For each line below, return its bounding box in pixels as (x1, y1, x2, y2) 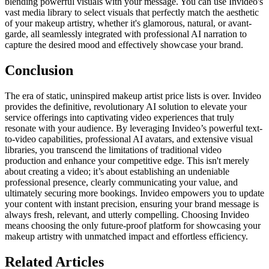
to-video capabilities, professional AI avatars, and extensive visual (5, 134, 253, 145)
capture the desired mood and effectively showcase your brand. (5, 40, 243, 50)
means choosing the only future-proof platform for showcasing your (5, 220, 261, 231)
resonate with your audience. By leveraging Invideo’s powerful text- (5, 123, 262, 134)
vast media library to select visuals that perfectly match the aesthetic (5, 7, 259, 18)
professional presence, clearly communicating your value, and (5, 177, 238, 188)
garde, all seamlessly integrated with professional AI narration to (5, 29, 247, 40)
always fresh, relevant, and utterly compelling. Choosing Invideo (5, 210, 249, 220)
